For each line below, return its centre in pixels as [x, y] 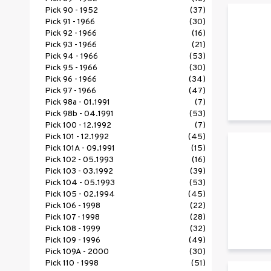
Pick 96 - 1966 [71, 80]
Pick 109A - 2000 [77, 252]
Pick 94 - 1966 [71, 57]
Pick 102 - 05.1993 [79, 160]
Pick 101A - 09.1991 [80, 149]
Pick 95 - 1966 [71, 68]
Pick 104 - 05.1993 [80, 183]
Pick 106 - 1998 [73, 206]
